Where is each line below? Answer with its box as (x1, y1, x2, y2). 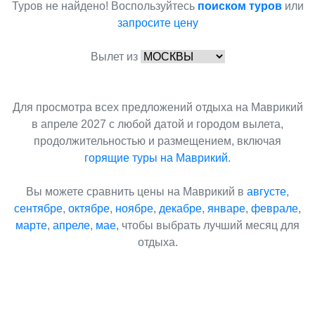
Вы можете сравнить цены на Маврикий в (26, 186, 247, 198)
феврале (251, 202, 298, 214)
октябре (68, 202, 110, 214)
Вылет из (90, 51, 141, 63)
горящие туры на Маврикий (84, 152, 228, 164)
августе (247, 186, 286, 198)
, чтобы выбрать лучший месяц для (116, 219, 300, 231)
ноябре (115, 202, 153, 214)
